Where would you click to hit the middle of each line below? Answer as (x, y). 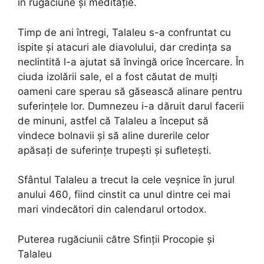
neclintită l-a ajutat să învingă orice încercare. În (131, 62)
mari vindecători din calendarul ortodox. (112, 209)
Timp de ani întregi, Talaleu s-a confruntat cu (124, 32)
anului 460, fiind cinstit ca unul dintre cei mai (124, 195)
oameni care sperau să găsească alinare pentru (130, 91)
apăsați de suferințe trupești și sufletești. (115, 150)
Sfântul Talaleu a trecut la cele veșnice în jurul (126, 180)
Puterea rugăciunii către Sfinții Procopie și (116, 239)
